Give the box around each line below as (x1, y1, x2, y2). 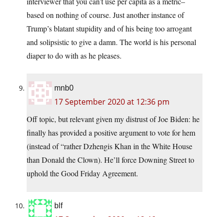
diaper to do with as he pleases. (27, 50, 122, 61)
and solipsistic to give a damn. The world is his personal (27, 37, 196, 47)
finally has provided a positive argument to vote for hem (27, 127, 195, 138)
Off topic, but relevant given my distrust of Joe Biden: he (27, 114, 200, 124)
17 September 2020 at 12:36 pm (54, 96, 170, 108)
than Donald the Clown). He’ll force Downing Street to (27, 155, 194, 165)
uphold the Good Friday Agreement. (27, 168, 138, 179)
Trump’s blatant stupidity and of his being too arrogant (27, 23, 192, 34)
